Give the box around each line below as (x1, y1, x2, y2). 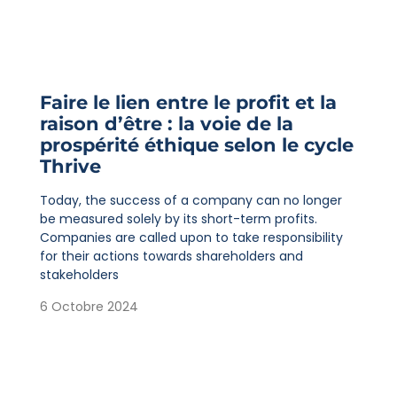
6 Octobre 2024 (39, 297, 138, 315)
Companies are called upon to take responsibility (39, 229, 343, 247)
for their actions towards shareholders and (39, 247, 303, 266)
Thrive (39, 155, 101, 178)
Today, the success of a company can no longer (39, 191, 342, 210)
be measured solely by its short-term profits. (39, 210, 317, 229)
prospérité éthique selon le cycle (39, 134, 354, 157)
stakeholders (39, 266, 119, 284)
